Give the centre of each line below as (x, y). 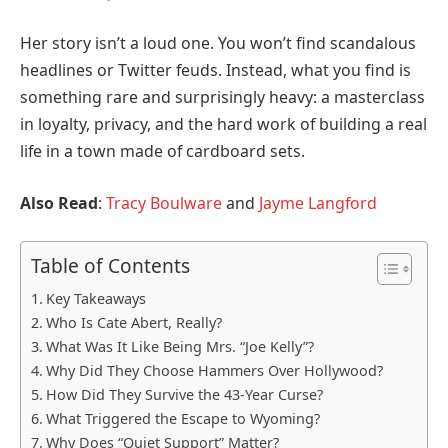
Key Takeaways (95, 299)
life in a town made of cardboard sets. (162, 151)
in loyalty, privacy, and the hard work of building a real (223, 124)
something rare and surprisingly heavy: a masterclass (222, 97)
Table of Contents (110, 266)
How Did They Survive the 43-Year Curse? (184, 395)
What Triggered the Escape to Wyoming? (182, 419)
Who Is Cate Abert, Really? (133, 323)
